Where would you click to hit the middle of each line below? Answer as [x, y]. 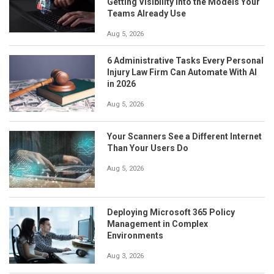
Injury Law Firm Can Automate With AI [182, 72]
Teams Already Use [146, 13]
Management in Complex [157, 224]
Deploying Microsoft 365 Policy [171, 213]
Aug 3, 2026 [125, 256]
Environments [135, 236]
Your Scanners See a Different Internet [184, 136]
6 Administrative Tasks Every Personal [185, 60]
